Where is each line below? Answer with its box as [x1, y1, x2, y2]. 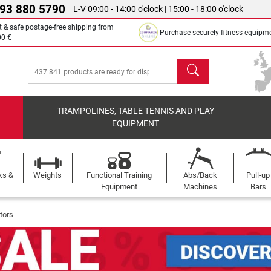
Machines [183, 182, 217, 191]
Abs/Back [183, 171, 217, 180]
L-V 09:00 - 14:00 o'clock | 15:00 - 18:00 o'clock [73, 4, 244, 15]
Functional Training [87, 171, 152, 180]
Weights [33, 171, 62, 180]
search [177, 59, 206, 71]
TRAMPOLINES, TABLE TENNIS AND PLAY [57, 106, 215, 116]
